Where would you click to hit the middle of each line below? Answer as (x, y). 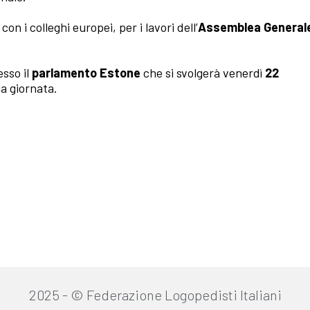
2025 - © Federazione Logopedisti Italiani (155, 294)
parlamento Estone (86, 73)
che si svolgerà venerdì (203, 73)
